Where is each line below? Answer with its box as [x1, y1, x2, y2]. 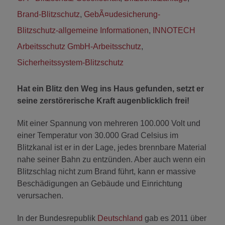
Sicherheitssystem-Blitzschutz [17, 58, 124, 67]
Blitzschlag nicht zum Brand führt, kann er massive [17, 167, 196, 176]
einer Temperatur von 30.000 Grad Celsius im [17, 131, 178, 140]
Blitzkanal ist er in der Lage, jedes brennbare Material [17, 143, 206, 152]
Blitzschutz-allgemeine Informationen [17, 26, 149, 35]
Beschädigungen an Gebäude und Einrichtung [17, 179, 182, 188]
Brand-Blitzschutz [17, 10, 80, 19]
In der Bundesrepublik [17, 213, 97, 222]
